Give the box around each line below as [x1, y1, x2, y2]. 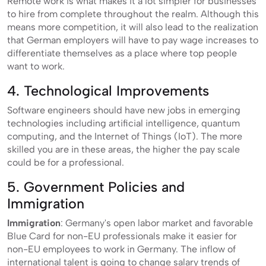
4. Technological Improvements [7, 82, 209, 99]
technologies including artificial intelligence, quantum [7, 117, 240, 129]
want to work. [7, 60, 65, 72]
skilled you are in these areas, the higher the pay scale [7, 143, 240, 155]
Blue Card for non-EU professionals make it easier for [7, 230, 237, 242]
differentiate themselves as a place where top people [7, 47, 237, 59]
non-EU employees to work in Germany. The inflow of [7, 243, 236, 255]
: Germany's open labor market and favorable [61, 217, 253, 229]
